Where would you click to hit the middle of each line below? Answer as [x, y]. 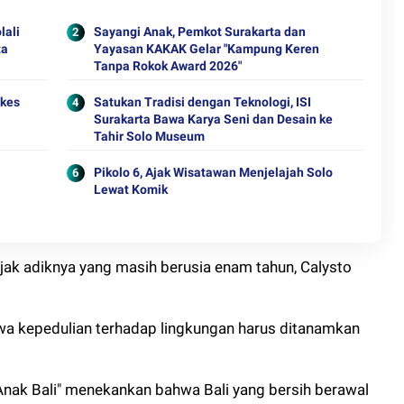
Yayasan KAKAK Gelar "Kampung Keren [206, 49]
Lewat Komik [130, 189]
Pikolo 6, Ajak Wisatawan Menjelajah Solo [213, 172]
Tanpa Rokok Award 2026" [167, 66]
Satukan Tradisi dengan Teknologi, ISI [202, 102]
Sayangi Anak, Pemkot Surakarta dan [199, 32]
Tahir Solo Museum [149, 136]
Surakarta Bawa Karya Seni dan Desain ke [213, 119]
